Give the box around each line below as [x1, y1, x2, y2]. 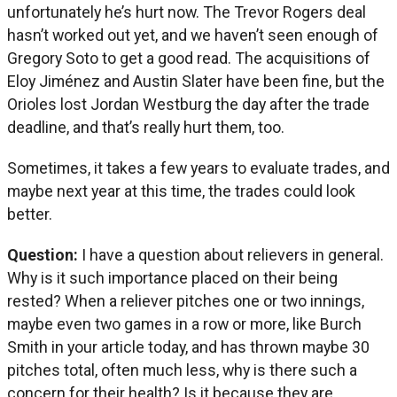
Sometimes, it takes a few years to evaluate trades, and [7, 158, 390, 177]
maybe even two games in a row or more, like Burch [7, 314, 362, 333]
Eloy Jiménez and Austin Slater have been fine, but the [7, 71, 385, 90]
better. [7, 204, 52, 223]
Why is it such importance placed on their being [7, 268, 338, 287]
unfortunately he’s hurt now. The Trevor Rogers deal [7, 2, 366, 21]
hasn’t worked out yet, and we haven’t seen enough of [7, 25, 378, 44]
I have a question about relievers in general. [82, 245, 384, 264]
